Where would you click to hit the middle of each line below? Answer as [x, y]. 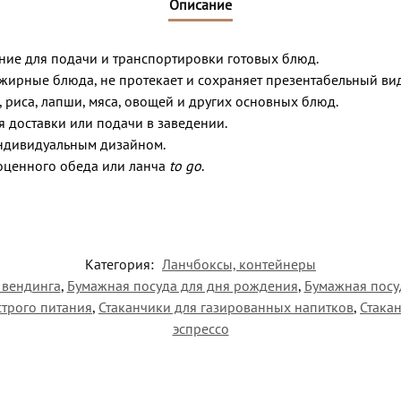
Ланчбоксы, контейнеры [239, 264]
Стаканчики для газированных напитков [226, 307]
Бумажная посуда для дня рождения [182, 285]
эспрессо [200, 328]
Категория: [121, 264]
